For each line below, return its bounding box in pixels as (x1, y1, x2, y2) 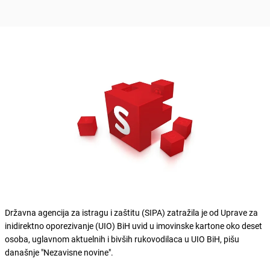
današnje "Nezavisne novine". (5, 246, 113, 258)
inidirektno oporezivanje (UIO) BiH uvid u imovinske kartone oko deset (5, 219, 262, 231)
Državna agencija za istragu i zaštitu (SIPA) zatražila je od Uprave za (5, 206, 258, 218)
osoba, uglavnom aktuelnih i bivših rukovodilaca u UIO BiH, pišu (5, 233, 239, 245)
